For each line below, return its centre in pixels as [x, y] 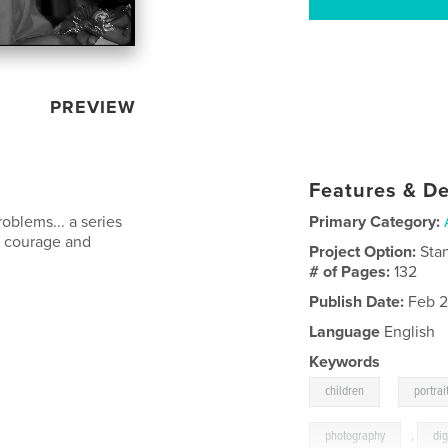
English [408, 332]
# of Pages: [352, 272]
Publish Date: [357, 302]
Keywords [345, 362]
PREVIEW [93, 107]
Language [345, 332]
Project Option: [365, 252]
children [345, 392]
